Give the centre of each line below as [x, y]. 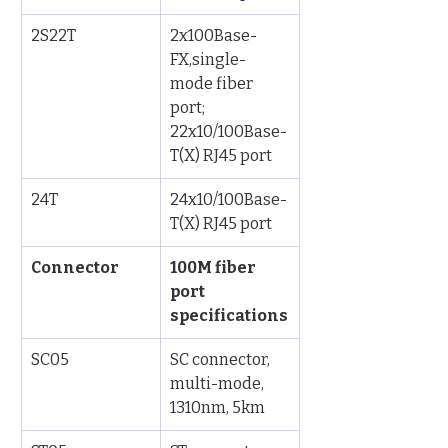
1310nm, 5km [217, 407]
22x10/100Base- [228, 131]
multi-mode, [218, 383]
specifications [229, 315]
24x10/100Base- [228, 199]
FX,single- [208, 59]
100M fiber [214, 267]
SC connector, [221, 359]
